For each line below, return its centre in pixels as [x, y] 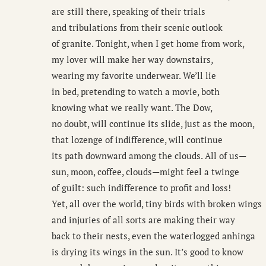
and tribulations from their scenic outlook [137, 28]
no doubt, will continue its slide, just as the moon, [153, 124]
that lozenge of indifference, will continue [137, 140]
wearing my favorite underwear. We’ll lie [134, 76]
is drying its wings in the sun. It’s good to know [148, 252]
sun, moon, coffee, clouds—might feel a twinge [145, 172]
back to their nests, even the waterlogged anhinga [153, 236]
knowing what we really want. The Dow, [132, 108]
